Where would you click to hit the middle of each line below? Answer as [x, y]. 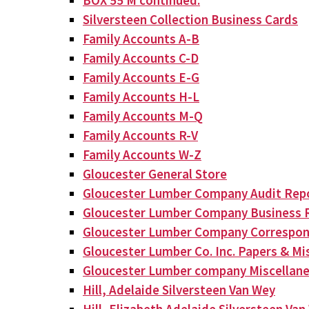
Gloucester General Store [155, 174]
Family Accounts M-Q [143, 116]
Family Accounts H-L [141, 97]
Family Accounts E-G [141, 77]
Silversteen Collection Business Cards [190, 19]
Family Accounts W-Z [142, 154]
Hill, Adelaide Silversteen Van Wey [179, 290]
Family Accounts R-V [140, 135]
